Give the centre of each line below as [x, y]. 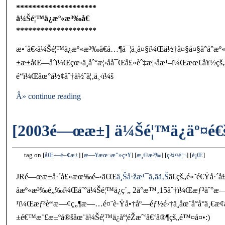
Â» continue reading [48, 96]
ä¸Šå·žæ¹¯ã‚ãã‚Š [142, 176]
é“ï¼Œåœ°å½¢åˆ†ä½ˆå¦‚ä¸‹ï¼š [65, 76]
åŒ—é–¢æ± [62, 155]
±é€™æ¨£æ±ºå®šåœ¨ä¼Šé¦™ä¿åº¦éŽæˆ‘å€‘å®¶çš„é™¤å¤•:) [113, 217]
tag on [34, 155]
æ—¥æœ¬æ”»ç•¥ [108, 155]
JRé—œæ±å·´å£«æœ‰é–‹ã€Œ [66, 176]
